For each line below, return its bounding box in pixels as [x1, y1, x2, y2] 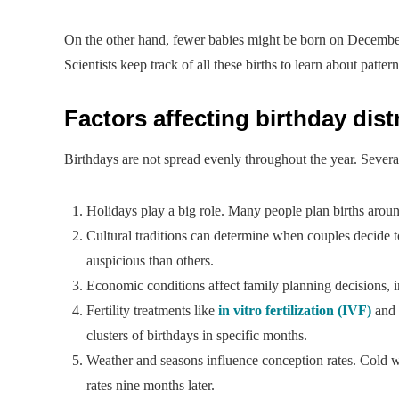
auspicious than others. [86, 252, 214, 268]
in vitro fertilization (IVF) [218, 302, 371, 318]
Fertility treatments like [86, 302, 218, 318]
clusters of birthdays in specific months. [86, 327, 307, 343]
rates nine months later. [86, 377, 215, 393]
